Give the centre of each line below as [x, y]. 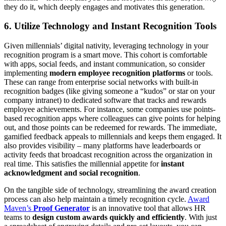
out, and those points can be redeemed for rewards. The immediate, [110, 128]
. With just [201, 217]
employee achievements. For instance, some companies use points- [110, 109]
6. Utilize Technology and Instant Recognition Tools [110, 26]
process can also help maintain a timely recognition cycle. [96, 199]
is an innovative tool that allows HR [148, 208]
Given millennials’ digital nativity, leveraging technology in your [106, 46]
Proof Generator [62, 208]
